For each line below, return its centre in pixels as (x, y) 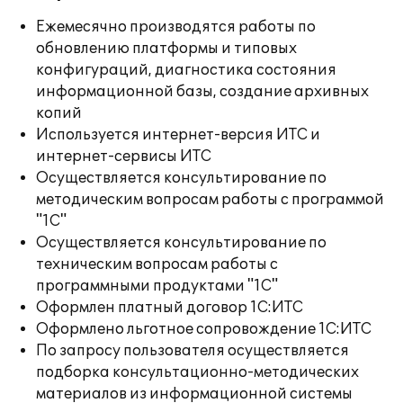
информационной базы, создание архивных (202, 92)
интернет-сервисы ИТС (124, 157)
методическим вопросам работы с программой (210, 200)
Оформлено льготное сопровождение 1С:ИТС (204, 329)
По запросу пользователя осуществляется (193, 351)
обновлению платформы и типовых (166, 49)
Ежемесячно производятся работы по (176, 27)
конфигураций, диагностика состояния (186, 70)
